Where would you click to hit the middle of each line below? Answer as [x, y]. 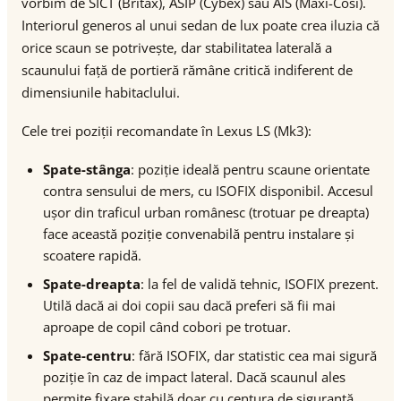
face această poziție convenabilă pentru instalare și [199, 234]
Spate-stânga [87, 169]
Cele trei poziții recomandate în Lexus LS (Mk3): [166, 131]
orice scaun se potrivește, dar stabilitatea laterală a [177, 47]
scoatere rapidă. [92, 255]
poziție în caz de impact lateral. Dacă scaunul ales [194, 377]
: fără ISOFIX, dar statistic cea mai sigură [254, 355]
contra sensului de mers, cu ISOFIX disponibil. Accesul [208, 191]
